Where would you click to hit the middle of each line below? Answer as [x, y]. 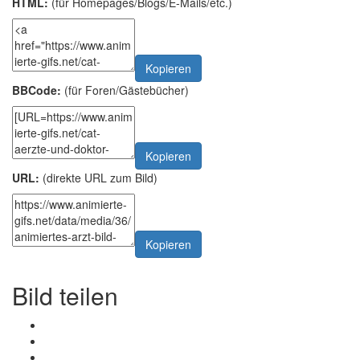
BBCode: [37, 90]
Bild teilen [65, 295]
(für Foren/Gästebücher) [125, 90]
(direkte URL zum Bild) [98, 178]
